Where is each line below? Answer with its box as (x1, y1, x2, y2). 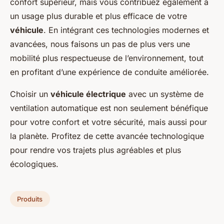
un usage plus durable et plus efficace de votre (10, 11, 187, 21)
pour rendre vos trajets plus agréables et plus (10, 145, 181, 155)
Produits (17, 194, 43, 203)
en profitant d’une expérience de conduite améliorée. (10, 67, 209, 77)
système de (160, 89, 203, 99)
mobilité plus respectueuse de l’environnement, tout (10, 53, 203, 63)
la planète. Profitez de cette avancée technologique (10, 131, 204, 141)
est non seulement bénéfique (97, 103, 208, 113)
